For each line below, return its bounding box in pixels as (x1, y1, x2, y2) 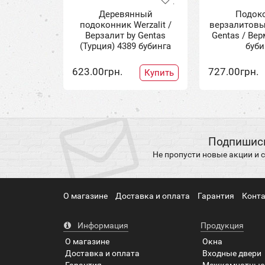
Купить (144, 67, 174, 78)
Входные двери (202, 248, 261, 258)
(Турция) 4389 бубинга (80, 40, 171, 51)
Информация (76, 220, 128, 230)
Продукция (201, 220, 244, 230)
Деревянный (98, 8, 153, 20)
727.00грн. (208, 65, 258, 77)
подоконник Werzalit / (79, 19, 172, 30)
